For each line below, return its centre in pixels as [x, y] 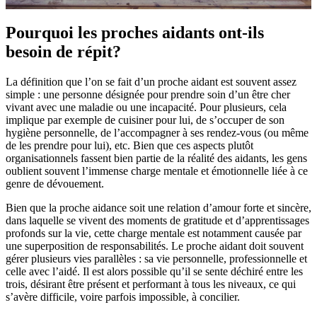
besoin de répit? [63, 51]
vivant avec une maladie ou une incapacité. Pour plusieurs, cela [146, 107]
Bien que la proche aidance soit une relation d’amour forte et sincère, [158, 207]
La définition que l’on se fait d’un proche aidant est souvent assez [151, 81]
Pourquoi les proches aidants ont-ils [135, 32]
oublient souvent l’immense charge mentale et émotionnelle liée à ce [157, 171]
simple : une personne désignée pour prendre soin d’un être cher [148, 94]
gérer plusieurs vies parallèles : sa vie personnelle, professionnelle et [156, 258]
